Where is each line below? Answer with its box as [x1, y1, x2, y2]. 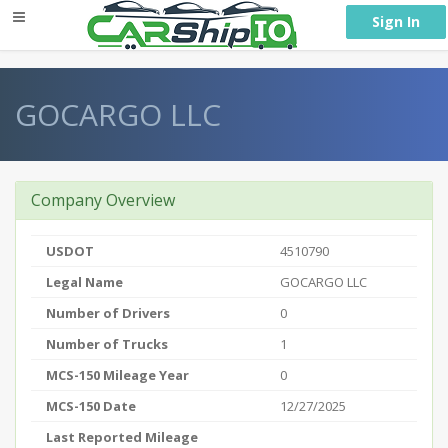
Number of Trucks [46, 335, 168, 353]
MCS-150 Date [46, 397, 136, 415]
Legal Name [46, 273, 123, 291]
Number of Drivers [46, 304, 170, 322]
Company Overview [31, 189, 175, 211]
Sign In [372, 12, 420, 31]
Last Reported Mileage [46, 428, 198, 446]
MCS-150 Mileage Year [46, 366, 189, 384]
